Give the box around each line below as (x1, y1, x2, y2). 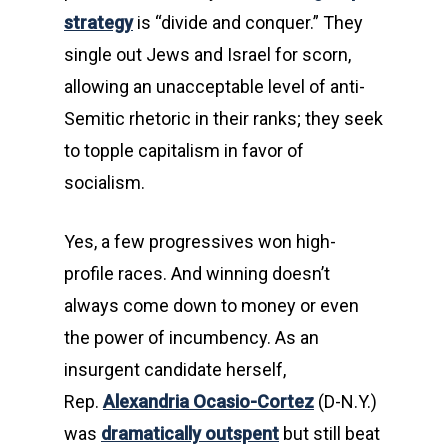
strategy (64, 12, 133, 33)
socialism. (64, 172, 153, 193)
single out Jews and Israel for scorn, (64, 44, 351, 65)
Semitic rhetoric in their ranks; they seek (64, 108, 383, 129)
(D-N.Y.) (314, 391, 377, 412)
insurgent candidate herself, (64, 359, 286, 380)
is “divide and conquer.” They (133, 12, 363, 33)
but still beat (279, 423, 380, 444)
